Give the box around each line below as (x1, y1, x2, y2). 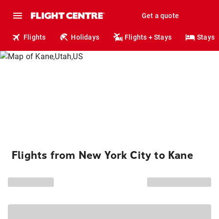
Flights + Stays (125, 33, 172, 41)
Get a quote (141, 12, 179, 20)
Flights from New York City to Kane (12, 149, 193, 162)
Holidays (71, 33, 100, 41)
